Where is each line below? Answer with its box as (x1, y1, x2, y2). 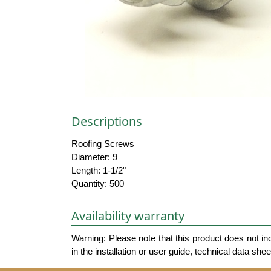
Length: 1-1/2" (71, 165, 126, 176)
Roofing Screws (71, 139, 134, 149)
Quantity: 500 (71, 178, 124, 189)
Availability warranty (71, 207, 184, 224)
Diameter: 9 (71, 152, 117, 163)
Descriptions (71, 113, 142, 130)
